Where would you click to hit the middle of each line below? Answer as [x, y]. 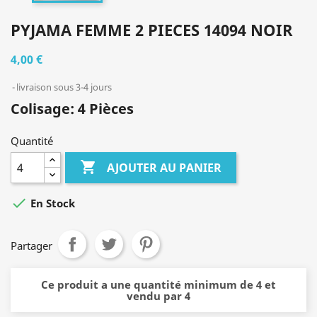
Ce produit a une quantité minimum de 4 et [158, 285]
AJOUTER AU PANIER [165, 167]
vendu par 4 [158, 296]
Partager [31, 246]
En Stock [51, 203]
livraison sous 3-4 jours [64, 87]
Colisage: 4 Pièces [72, 109]
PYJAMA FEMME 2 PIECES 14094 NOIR [152, 30]
